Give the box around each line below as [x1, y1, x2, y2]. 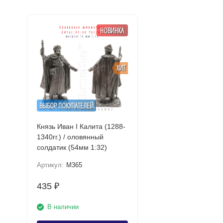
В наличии [47, 203, 79, 211]
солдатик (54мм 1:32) [36, 143, 107, 151]
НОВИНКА [100, 25, 124, 35]
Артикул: [36, 161, 64, 169]
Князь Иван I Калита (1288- [36, 122, 125, 130]
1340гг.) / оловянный [36, 133, 104, 141]
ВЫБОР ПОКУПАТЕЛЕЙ [39, 100, 94, 111]
